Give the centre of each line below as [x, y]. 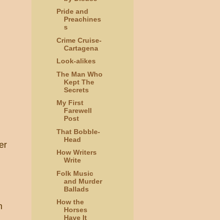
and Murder [83, 181]
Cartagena [81, 48]
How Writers [76, 152]
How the [70, 202]
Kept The [79, 82]
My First [70, 103]
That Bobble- [78, 131]
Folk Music [75, 173]
